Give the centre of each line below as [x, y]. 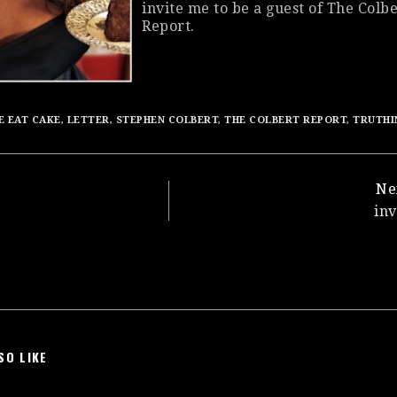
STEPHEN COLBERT [167, 120]
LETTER [88, 120]
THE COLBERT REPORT [286, 120]
